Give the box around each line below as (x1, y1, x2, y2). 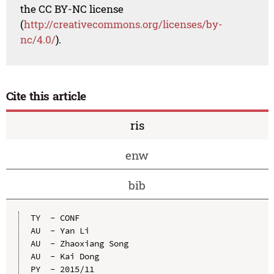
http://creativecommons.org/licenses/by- (24, 17, 223, 32)
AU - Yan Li (30, 224, 89, 236)
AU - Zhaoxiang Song (30, 237, 128, 249)
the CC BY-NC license (20, 2, 124, 17)
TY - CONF (30, 212, 80, 223)
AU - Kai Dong (30, 250, 99, 262)
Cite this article (6, 88, 87, 104)
